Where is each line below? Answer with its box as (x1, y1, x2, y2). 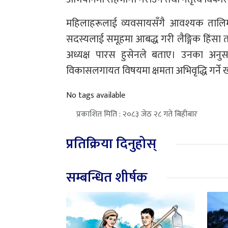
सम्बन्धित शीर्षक (66, 166, 148, 189)
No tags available (66, 89, 125, 103)
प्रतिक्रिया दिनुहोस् (66, 132, 156, 156)
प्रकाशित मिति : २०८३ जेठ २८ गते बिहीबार (76, 107, 197, 122)
